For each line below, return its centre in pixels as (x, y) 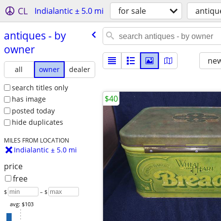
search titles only (40, 87)
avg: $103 (21, 204)
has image (29, 99)
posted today (33, 110)
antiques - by (35, 35)
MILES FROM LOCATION (36, 140)
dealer (80, 69)
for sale (132, 11)
